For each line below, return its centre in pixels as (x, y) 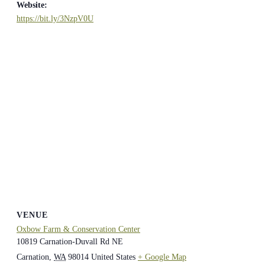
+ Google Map (162, 257)
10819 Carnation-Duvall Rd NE (70, 242)
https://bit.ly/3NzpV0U (55, 18)
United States (113, 257)
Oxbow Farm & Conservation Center (78, 230)
